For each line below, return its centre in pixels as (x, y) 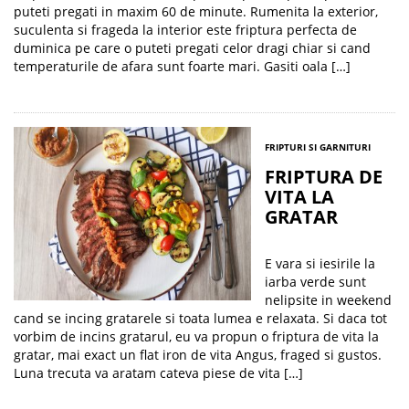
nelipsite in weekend (328, 300)
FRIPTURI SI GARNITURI (318, 147)
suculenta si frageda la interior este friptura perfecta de (185, 30)
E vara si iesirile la (320, 263)
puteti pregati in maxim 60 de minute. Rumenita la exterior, (196, 11)
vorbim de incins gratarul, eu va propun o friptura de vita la (196, 336)
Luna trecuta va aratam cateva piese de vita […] (158, 373)
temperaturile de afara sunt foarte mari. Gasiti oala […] (182, 66)
